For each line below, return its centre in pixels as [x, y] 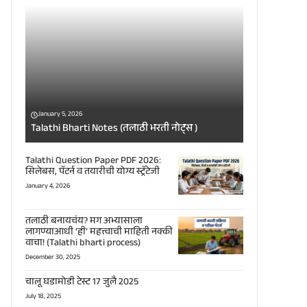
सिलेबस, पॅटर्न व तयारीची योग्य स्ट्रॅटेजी [93, 173]
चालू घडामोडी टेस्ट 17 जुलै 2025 [82, 283]
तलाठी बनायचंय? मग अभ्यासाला [84, 222]
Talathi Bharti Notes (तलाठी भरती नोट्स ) [114, 129]
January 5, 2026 [60, 115]
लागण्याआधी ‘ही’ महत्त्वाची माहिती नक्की [99, 233]
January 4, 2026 [48, 187]
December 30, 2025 [53, 258]
